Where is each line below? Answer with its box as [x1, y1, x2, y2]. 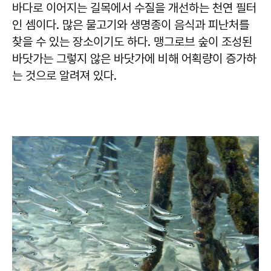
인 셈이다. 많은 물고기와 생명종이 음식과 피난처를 [12, 18, 249, 33]
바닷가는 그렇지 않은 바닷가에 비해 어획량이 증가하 [12, 51, 256, 67]
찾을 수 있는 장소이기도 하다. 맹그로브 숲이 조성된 [12, 34, 252, 50]
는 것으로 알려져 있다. [12, 68, 117, 83]
